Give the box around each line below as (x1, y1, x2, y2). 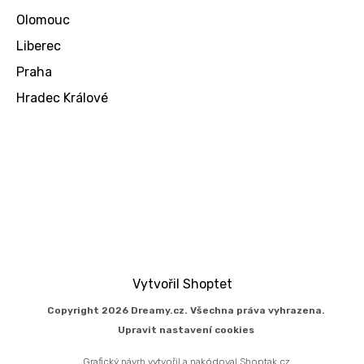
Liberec (16, 38, 61, 54)
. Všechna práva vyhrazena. (184, 305, 325, 317)
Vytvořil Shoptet (132, 276, 232, 292)
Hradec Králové (16, 90, 108, 106)
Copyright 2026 (47, 305, 131, 317)
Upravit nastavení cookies (118, 324, 254, 336)
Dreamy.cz (131, 305, 184, 317)
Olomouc (16, 12, 70, 28)
